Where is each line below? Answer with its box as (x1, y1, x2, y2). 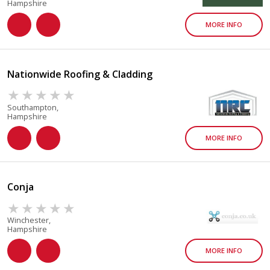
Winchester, (7, 215, 51, 226)
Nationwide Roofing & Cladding (7, 67, 153, 81)
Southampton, (7, 101, 59, 113)
